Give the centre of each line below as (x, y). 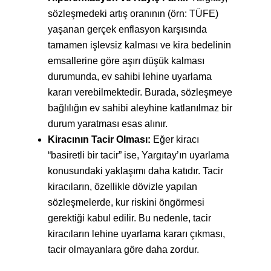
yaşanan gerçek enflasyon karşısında (127, 29)
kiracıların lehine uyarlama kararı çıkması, (136, 234)
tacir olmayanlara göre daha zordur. (123, 250)
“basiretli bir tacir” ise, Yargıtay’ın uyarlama (138, 155)
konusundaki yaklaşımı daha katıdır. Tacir (135, 171)
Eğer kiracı (175, 139)
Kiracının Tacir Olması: (99, 139)
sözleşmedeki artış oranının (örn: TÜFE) (133, 14)
